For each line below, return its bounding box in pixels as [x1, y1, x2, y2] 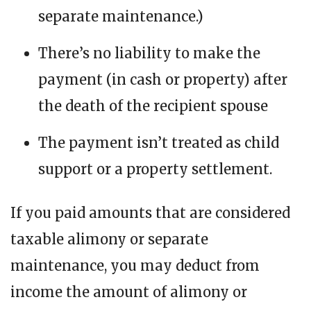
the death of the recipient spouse [38, 97, 268, 115]
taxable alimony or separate [10, 230, 208, 249]
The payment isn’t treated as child [38, 134, 279, 152]
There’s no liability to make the [38, 44, 260, 62]
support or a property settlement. [38, 160, 272, 178]
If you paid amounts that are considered [10, 204, 290, 222]
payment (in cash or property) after [38, 71, 287, 89]
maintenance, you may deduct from [10, 257, 260, 275]
